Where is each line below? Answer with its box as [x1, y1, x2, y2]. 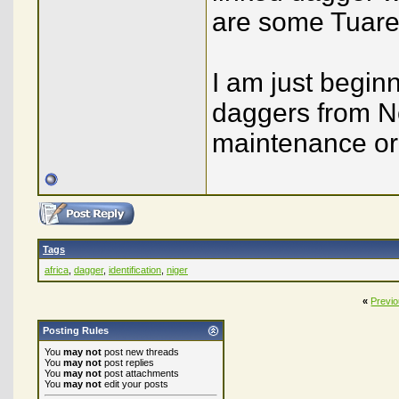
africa [45, 265, 69, 275]
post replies [102, 357, 154, 368]
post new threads [102, 346, 179, 357]
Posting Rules [43, 325, 109, 336]
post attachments [102, 368, 179, 379]
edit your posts [102, 379, 168, 389]
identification [109, 265, 161, 275]
